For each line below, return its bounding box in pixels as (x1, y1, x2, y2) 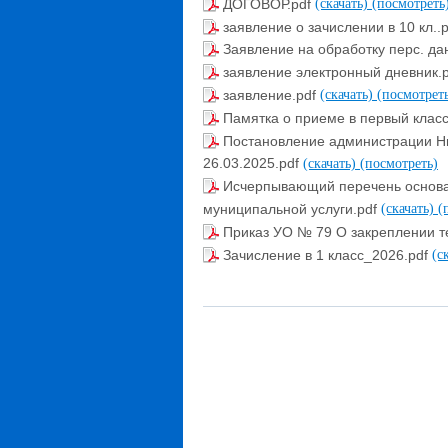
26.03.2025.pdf (203, 155, 303, 172)
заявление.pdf (223, 87, 320, 104)
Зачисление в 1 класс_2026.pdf (223, 246, 432, 263)
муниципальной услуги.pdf (203, 200, 381, 217)
